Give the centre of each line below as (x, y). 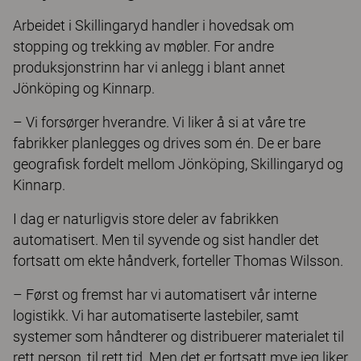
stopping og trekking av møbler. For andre (143, 46)
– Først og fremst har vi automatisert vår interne (165, 295)
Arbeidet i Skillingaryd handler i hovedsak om (154, 25)
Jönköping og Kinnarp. (84, 88)
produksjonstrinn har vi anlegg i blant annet (149, 67)
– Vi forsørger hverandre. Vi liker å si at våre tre (159, 122)
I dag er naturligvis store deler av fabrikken (146, 219)
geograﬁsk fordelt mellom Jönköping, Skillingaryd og (178, 164)
